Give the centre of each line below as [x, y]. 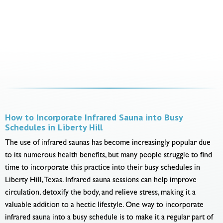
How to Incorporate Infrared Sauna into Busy [94, 117]
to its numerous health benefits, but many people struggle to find [109, 156]
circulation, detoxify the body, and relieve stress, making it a [100, 193]
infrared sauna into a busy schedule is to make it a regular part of [109, 218]
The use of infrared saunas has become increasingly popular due [108, 143]
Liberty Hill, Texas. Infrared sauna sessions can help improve [101, 181]
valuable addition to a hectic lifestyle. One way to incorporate [104, 206]
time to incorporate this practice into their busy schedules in [103, 168]
